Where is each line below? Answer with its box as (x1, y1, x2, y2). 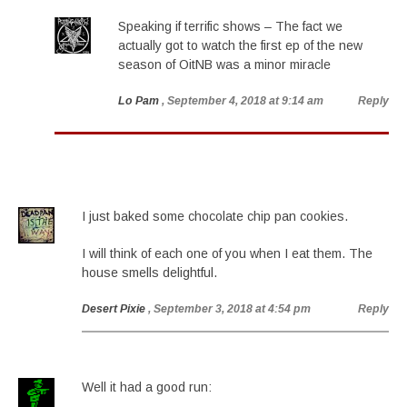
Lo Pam (118, 94, 159, 107)
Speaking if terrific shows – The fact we (118, 19, 342, 34)
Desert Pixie (82, 303, 145, 315)
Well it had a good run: (82, 380, 212, 394)
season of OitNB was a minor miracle (118, 57, 331, 72)
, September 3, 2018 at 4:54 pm (148, 303, 311, 315)
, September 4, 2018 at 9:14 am (162, 94, 323, 107)
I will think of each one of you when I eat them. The (82, 246, 372, 261)
